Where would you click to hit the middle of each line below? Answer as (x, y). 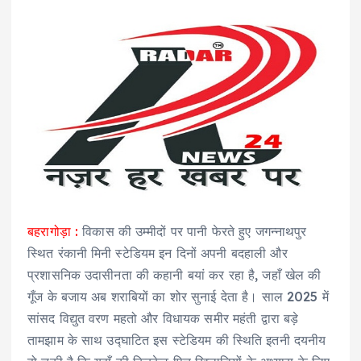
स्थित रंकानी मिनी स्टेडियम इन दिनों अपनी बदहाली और (158, 253)
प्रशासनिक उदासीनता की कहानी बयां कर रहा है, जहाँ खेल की (174, 275)
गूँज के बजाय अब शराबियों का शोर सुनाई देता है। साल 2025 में (178, 297)
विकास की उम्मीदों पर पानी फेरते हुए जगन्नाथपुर (193, 232)
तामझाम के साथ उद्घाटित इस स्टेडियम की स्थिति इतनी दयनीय (177, 340)
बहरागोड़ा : (53, 232)
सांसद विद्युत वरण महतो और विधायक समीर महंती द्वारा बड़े (163, 319)
